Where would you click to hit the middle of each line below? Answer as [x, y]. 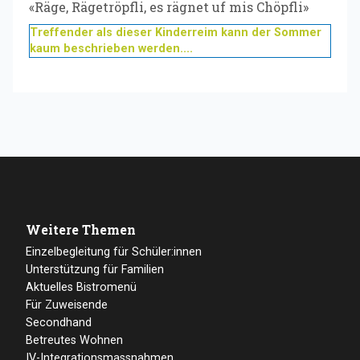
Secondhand [59, 322]
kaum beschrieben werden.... [111, 49]
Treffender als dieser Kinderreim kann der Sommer [176, 33]
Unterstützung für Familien [95, 269]
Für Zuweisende [67, 305]
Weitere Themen [81, 229]
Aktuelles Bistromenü [81, 287]
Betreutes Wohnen [74, 340]
